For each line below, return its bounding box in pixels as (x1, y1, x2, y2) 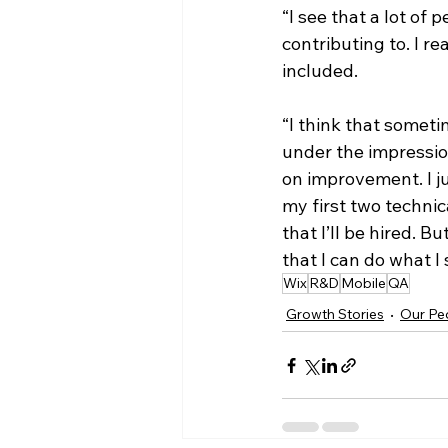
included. (282, 59, 362, 83)
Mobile (341, 274, 386, 293)
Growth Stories (286, 305, 384, 324)
